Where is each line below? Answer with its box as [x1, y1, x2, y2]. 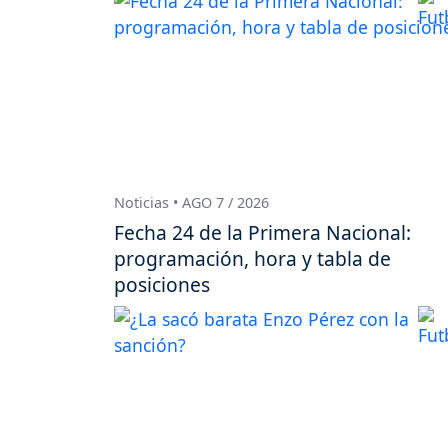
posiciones [114, 271, 210, 299]
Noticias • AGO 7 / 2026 [114, 192, 269, 212]
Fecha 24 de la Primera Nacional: [114, 219, 411, 247]
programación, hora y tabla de [114, 245, 391, 273]
